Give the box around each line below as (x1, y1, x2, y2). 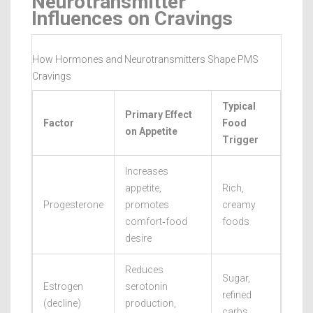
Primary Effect (125, 108, 192, 120)
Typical (222, 100, 256, 112)
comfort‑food (125, 215, 187, 227)
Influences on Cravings (31, 6, 233, 30)
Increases (125, 165, 168, 177)
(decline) (43, 297, 81, 309)
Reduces (125, 263, 163, 275)
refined (222, 289, 252, 300)
